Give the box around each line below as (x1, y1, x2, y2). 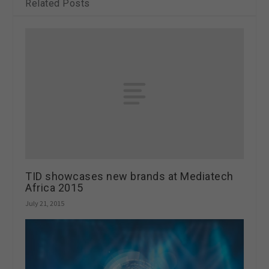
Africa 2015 (25, 181, 83, 194)
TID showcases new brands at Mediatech (25, 169, 234, 183)
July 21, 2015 (25, 198, 65, 208)
